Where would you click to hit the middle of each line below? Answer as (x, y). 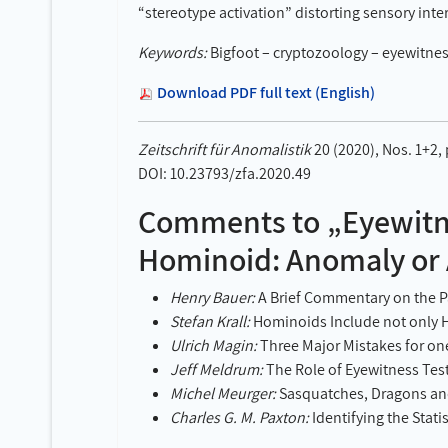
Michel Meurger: (223, 393)
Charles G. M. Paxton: (239, 417)
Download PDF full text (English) (266, 92)
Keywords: (172, 52)
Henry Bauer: (212, 297)
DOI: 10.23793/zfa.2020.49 (224, 173)
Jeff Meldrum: (216, 369)
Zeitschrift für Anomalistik (224, 149)
